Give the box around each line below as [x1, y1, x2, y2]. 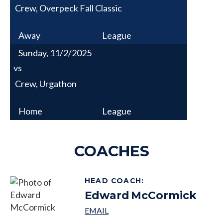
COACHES [74, 141, 149, 160]
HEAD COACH [85, 176, 141, 185]
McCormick [131, 188, 197, 202]
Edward [85, 188, 129, 202]
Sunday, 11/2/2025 [18, 47, 92, 58]
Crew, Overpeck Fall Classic [15, 2, 122, 13]
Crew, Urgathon [15, 78, 77, 89]
